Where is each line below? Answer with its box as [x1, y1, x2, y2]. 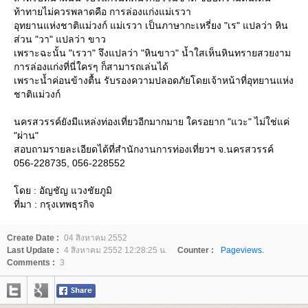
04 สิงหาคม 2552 [64, 233, 127, 243]
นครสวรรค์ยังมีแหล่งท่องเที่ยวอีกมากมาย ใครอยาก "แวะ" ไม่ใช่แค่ [14, 116, 289, 127]
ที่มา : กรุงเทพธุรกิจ [14, 199, 94, 210]
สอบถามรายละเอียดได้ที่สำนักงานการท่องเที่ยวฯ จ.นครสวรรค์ [14, 144, 274, 155]
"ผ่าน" [14, 130, 38, 141]
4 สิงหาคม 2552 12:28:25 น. [64, 245, 167, 255]
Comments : [7, 258, 55, 267]
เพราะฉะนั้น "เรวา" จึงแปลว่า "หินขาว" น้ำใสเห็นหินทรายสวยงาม [14, 47, 291, 58]
